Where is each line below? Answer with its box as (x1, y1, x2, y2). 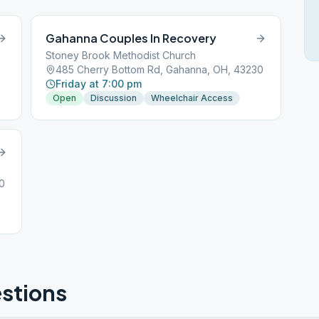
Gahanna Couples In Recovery (46, 31, 217, 46)
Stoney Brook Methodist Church (46, 49, 197, 61)
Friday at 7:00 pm (56, 78, 142, 90)
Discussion (90, 93, 137, 103)
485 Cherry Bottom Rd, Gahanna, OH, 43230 (56, 63, 264, 75)
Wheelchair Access (151, 93, 234, 103)
